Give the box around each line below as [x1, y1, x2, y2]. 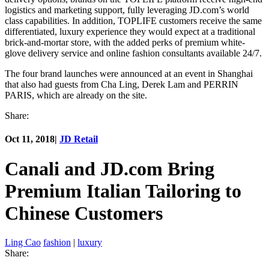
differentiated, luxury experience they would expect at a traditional [5, 26, 255, 37]
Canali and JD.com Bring [5, 157, 214, 180]
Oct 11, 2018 [5, 134, 55, 145]
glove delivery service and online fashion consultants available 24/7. [5, 48, 262, 59]
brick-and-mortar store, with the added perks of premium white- [5, 37, 245, 48]
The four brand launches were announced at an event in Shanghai [5, 68, 253, 79]
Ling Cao [5, 237, 41, 248]
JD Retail [59, 134, 98, 145]
